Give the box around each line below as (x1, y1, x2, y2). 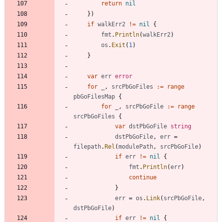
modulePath (118, 143, 153, 150)
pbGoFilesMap (73, 93, 115, 100)
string (170, 122, 191, 130)
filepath (73, 143, 101, 150)
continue (129, 173, 157, 181)
